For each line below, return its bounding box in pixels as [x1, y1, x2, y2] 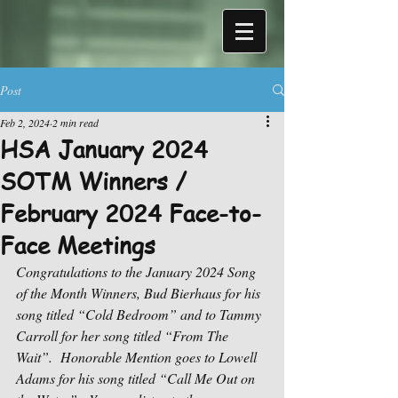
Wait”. [16, 347, 52, 366]
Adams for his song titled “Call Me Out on [16, 369, 259, 387]
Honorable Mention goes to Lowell [60, 347, 260, 366]
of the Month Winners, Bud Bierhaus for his [16, 283, 264, 302]
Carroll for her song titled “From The [16, 326, 232, 345]
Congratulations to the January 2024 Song [16, 262, 259, 281]
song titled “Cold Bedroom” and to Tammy [16, 305, 265, 323]
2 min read [52, 115, 99, 130]
